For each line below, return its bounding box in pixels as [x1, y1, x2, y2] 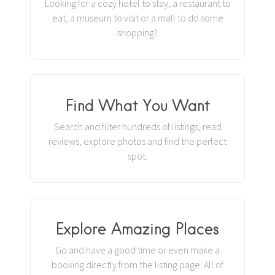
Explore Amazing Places [56, 219, 219, 238]
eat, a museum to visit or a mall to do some [52, 12, 223, 24]
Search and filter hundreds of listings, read [53, 120, 222, 133]
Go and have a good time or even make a [55, 244, 220, 256]
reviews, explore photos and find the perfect [48, 135, 227, 147]
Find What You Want [65, 96, 210, 114]
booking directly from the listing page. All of [52, 258, 223, 271]
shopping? [117, 26, 158, 39]
